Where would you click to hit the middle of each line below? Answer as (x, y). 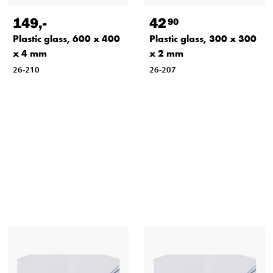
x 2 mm (166, 54)
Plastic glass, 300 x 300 (203, 39)
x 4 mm (30, 54)
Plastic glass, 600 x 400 (66, 39)
